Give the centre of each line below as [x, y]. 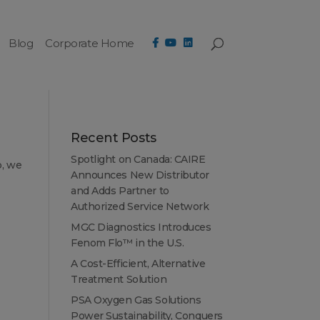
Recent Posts [113, 137]
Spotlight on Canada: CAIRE [138, 159]
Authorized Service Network [140, 206]
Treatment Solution [119, 279]
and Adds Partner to [120, 190]
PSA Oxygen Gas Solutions [136, 300]
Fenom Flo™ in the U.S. [127, 242]
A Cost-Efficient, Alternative [138, 263]
